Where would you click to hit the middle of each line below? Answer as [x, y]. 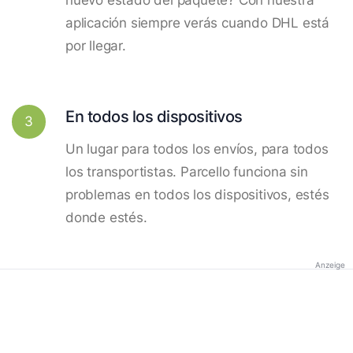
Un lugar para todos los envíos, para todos [197, 149]
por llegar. [96, 45]
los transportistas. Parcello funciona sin [187, 171]
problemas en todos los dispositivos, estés [197, 194]
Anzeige [330, 264]
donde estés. [106, 217]
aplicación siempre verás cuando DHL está [197, 22]
